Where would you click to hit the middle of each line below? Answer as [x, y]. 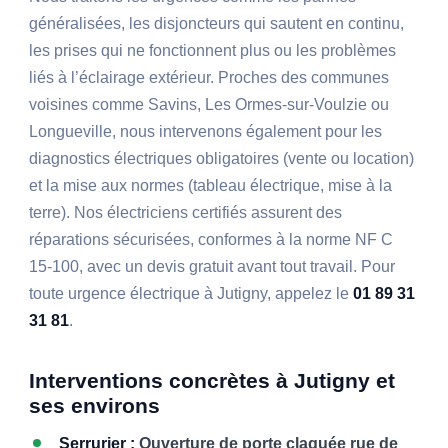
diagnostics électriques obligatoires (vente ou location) [222, 159]
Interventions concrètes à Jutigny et [212, 381]
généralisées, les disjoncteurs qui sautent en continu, [217, 24]
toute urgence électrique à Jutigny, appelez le [191, 294]
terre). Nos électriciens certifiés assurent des [186, 213]
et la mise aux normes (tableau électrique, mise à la [211, 186]
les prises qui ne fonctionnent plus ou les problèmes [213, 51]
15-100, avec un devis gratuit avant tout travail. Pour [212, 267]
